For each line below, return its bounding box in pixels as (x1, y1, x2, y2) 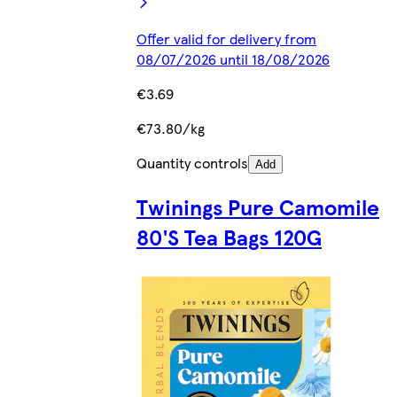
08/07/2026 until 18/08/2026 (136, 48, 330, 69)
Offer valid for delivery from (136, 27, 316, 49)
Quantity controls (136, 152, 248, 173)
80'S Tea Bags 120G (136, 221, 322, 252)
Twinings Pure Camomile (136, 191, 379, 222)
